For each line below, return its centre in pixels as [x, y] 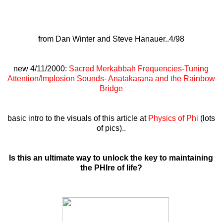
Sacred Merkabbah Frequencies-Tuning [139, 68]
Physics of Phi [173, 118]
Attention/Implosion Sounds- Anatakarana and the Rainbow [111, 78]
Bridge [111, 88]
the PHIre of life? [111, 167]
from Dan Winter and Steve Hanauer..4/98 [111, 39]
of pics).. [111, 128]
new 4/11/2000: [41, 68]
